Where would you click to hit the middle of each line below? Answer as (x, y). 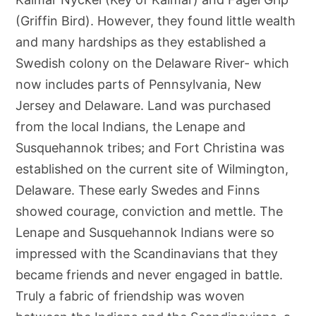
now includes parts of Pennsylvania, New (139, 84)
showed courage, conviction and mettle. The (150, 211)
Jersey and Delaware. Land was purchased (144, 105)
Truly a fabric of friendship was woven (130, 296)
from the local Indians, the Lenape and (131, 127)
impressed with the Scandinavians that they (147, 254)
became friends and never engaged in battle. (150, 275)
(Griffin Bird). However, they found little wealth (156, 21)
